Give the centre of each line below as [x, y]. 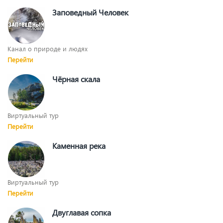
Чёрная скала [76, 79]
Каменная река [79, 146]
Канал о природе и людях [48, 49]
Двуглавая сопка [82, 213]
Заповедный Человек [90, 12]
